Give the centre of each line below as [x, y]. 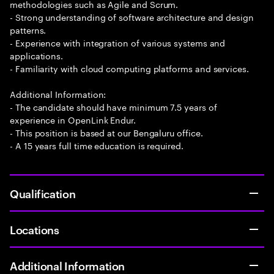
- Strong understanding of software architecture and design [132, 17]
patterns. [28, 29]
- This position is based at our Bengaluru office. [106, 132]
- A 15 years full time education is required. [97, 145]
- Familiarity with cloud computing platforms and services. [129, 68]
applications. [37, 55]
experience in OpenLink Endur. [73, 119]
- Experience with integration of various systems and [118, 42]
